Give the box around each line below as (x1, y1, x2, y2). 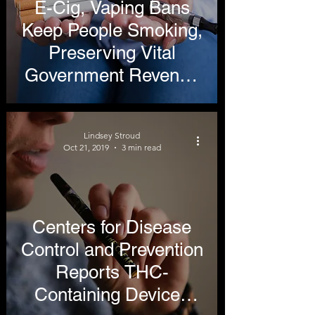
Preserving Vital (48, 42, 176, 63)
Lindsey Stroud (84, 130, 141, 141)
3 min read (121, 142, 161, 153)
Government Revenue (25, 65, 199, 86)
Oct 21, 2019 (63, 142, 109, 153)
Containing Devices (34, 284, 189, 305)
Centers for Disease (32, 217, 191, 238)
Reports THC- (55, 262, 169, 283)
